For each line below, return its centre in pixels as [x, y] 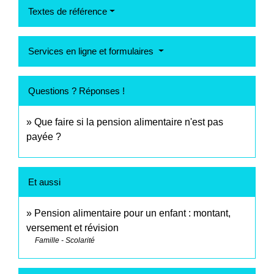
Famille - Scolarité [65, 241]
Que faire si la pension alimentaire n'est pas [129, 122]
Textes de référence [68, 12]
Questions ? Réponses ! [76, 91]
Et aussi [44, 182]
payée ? [44, 137]
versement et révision [72, 228]
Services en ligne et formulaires [92, 51]
